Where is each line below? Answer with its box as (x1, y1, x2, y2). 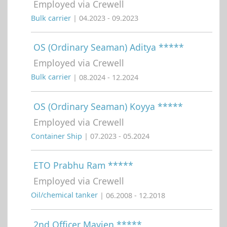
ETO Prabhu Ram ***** (33, 159, 133, 172)
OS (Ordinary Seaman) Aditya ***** (33, 41, 184, 53)
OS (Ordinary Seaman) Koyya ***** (33, 100, 183, 112)
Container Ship (31, 131, 84, 141)
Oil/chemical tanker (31, 190, 100, 200)
